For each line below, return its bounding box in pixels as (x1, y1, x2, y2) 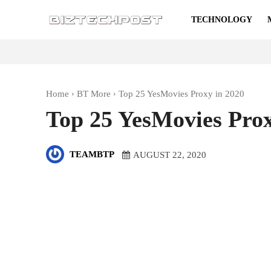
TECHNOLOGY (191, 15, 252, 24)
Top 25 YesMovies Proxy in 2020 (119, 89, 244, 99)
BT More (77, 89, 111, 99)
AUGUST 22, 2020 (133, 149, 206, 160)
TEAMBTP (70, 149, 114, 159)
